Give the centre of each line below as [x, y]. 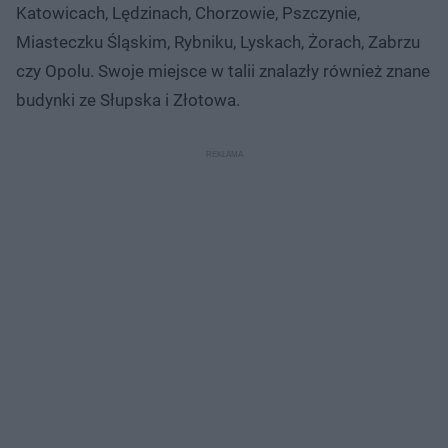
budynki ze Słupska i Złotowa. [128, 99]
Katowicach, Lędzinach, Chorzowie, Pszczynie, [188, 12]
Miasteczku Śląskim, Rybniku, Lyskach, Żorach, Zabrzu [218, 41]
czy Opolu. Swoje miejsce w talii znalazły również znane [223, 70]
